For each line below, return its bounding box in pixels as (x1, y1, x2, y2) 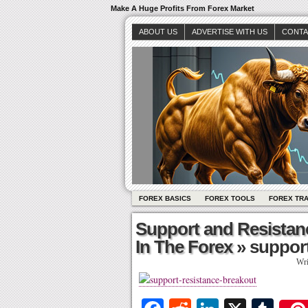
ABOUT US (139, 27, 177, 36)
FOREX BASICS (139, 195, 191, 202)
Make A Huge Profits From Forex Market (111, 4, 254, 12)
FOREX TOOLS (205, 195, 255, 202)
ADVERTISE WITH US (192, 27, 267, 36)
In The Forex (135, 236, 232, 257)
